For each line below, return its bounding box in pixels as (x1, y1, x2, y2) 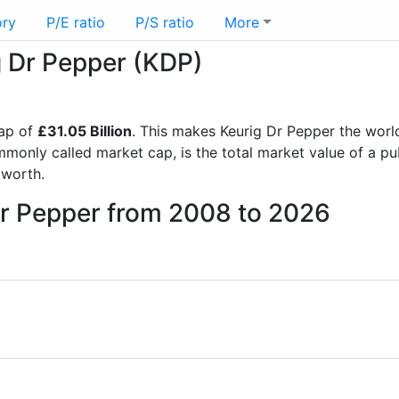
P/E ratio (46, 13, 105, 31)
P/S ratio (135, 13, 194, 31)
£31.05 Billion (37, 122, 132, 140)
